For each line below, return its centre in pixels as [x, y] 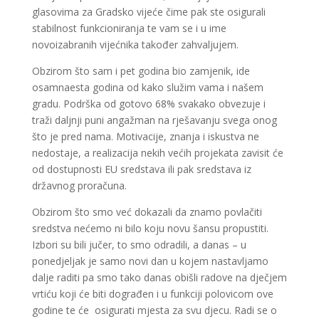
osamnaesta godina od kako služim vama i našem [147, 87]
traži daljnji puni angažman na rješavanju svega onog [154, 120]
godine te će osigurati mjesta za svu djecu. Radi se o [154, 310]
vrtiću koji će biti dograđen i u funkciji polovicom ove [152, 294]
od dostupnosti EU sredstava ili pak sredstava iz [141, 169]
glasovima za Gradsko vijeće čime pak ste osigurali [148, 12]
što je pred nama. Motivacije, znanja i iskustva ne [145, 136]
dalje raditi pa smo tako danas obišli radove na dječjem [159, 277]
